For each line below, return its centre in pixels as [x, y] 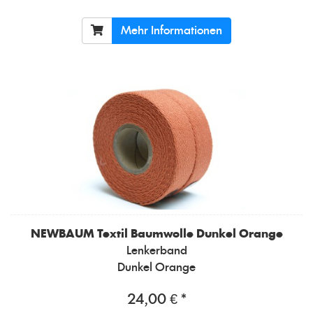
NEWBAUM [62, 234]
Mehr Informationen [172, 30]
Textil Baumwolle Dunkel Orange [190, 234]
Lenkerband [156, 250]
